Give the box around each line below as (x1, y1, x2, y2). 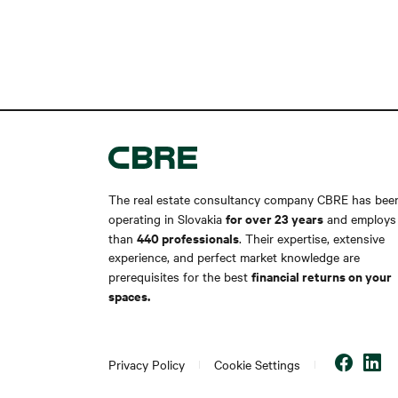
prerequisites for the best (108, 267, 251, 285)
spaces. (108, 285, 150, 305)
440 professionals (137, 227, 239, 247)
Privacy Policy (108, 355, 185, 374)
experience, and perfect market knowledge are (108, 247, 360, 266)
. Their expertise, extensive (239, 228, 385, 247)
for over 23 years (226, 208, 323, 227)
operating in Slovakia (108, 209, 226, 227)
